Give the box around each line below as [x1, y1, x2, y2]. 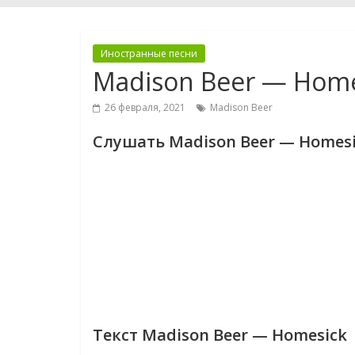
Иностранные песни [101, 47, 197, 60]
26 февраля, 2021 [105, 101, 185, 114]
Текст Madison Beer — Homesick [93, 324, 347, 345]
